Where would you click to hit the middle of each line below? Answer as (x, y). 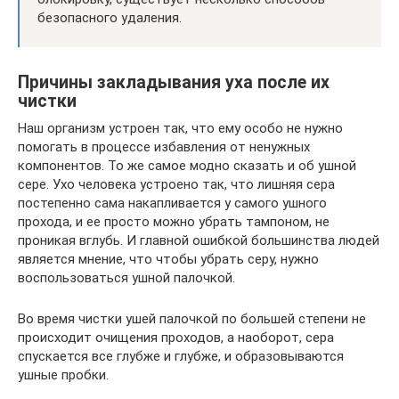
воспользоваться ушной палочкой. (126, 278)
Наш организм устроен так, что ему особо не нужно (180, 128)
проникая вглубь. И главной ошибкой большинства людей (199, 240)
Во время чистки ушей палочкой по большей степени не (192, 319)
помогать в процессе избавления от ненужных (164, 147)
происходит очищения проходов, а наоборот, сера (176, 338)
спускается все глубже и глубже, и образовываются (181, 356)
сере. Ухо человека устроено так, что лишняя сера (176, 184)
